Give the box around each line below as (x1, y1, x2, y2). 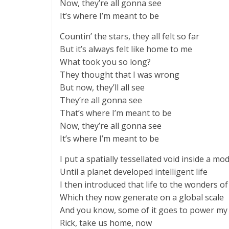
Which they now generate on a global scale (60, 192, 224, 203)
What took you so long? (60, 56, 151, 67)
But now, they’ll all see (60, 82, 145, 93)
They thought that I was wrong (60, 69, 179, 80)
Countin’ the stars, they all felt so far (60, 31, 199, 42)
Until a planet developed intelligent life (60, 166, 208, 177)
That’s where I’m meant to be (60, 107, 172, 119)
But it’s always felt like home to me (60, 43, 192, 55)
